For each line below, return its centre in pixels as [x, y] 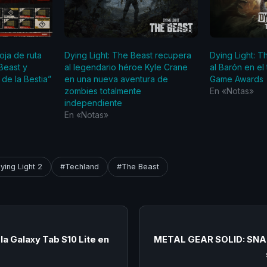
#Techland [80, 166]
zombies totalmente [103, 91]
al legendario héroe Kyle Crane [126, 67]
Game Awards [237, 79]
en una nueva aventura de [117, 79]
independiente [94, 103]
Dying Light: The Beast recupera [128, 55]
